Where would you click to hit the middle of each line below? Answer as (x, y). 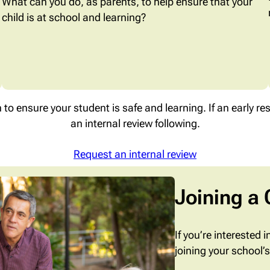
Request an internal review (135, 154)
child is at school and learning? (74, 17)
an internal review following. (135, 124)
